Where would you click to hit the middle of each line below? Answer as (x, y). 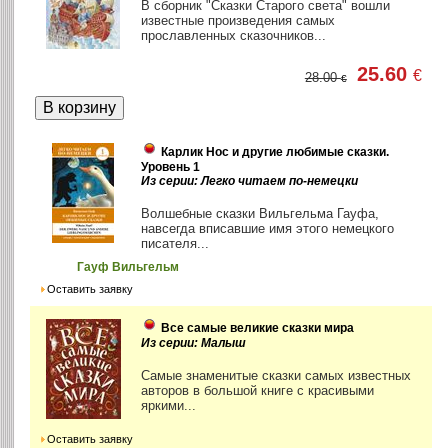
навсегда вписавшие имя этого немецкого (268, 229)
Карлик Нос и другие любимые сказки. (275, 152)
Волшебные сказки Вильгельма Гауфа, (260, 214)
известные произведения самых (238, 21)
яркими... (169, 406)
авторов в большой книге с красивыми (258, 391)
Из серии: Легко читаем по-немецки (250, 181)
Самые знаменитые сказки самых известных (276, 376)
